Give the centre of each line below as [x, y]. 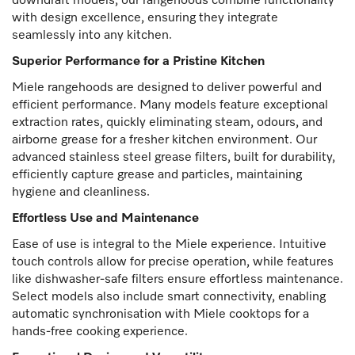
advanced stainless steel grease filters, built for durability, [174, 158]
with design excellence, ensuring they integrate [145, 19]
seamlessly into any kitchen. [92, 36]
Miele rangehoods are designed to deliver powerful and [167, 88]
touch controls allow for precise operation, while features [173, 263]
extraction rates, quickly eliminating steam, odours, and [167, 123]
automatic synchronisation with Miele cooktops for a [160, 315]
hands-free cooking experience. [100, 332]
